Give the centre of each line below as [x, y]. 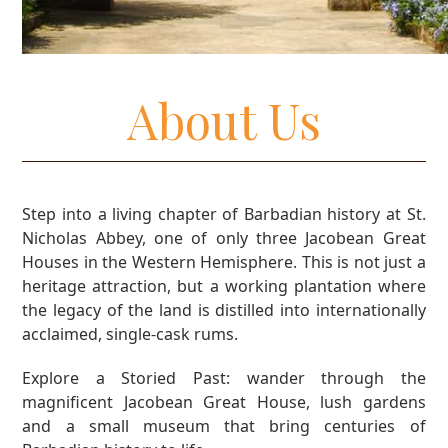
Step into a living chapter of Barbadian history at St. [224, 213]
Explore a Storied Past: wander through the [224, 377]
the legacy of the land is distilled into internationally [224, 309]
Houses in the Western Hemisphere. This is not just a [224, 261]
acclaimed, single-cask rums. [130, 333]
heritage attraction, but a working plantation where [224, 285]
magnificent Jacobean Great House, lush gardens [224, 401]
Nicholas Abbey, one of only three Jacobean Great [224, 237]
